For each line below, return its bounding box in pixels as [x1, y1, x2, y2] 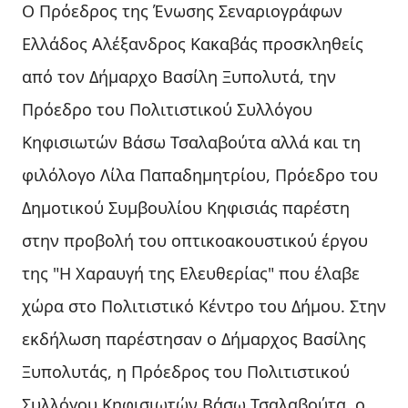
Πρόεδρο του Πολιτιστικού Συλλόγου [22, 97, 312, 120]
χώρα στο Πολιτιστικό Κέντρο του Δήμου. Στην [22, 294, 386, 317]
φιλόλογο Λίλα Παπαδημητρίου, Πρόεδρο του [22, 163, 378, 186]
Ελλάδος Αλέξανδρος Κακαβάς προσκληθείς [22, 32, 363, 55]
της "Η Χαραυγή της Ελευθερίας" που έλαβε [22, 261, 360, 284]
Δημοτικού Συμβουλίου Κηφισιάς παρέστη [22, 196, 350, 219]
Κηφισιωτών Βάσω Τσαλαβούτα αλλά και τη [22, 130, 361, 153]
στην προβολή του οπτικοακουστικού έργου [22, 229, 368, 251]
